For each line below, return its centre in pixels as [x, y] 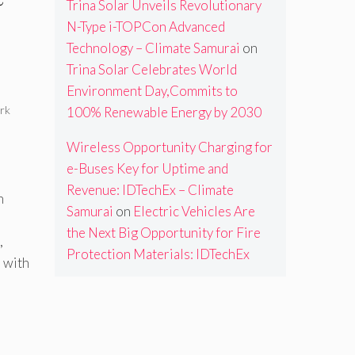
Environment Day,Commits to [152, 91]
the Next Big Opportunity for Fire [163, 233]
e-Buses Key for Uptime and [147, 169]
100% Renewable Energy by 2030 [164, 113]
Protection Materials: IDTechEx [158, 254]
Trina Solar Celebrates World [151, 70]
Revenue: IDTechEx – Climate [150, 190]
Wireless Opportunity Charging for [169, 147]
